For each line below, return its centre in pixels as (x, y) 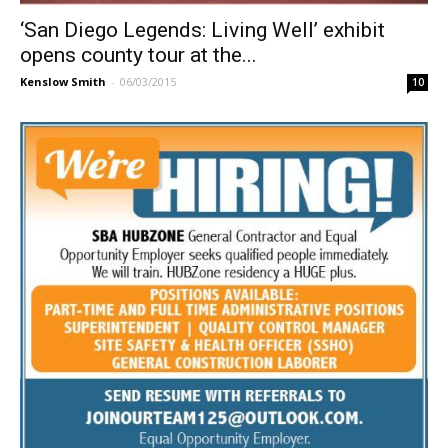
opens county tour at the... (138, 55)
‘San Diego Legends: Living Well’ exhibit (202, 30)
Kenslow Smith (63, 82)
